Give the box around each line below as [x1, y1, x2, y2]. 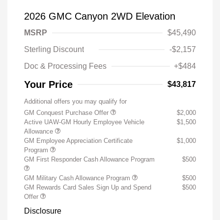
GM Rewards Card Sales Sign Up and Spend [24, 184, 151, 192]
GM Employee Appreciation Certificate [24, 137, 133, 145]
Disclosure [24, 207, 61, 216]
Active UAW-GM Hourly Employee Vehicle [24, 118, 144, 126]
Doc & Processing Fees [24, 62, 107, 71]
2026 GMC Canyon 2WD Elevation [24, 11, 175, 22]
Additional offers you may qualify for [24, 98, 127, 106]
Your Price [24, 79, 73, 90]
